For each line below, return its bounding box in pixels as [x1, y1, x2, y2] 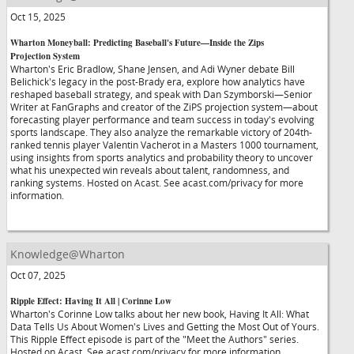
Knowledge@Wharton [10, 247, 125, 262]
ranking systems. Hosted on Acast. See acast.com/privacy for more [10, 176, 303, 189]
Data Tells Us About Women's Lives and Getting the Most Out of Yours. [10, 320, 319, 333]
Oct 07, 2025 [10, 269, 66, 281]
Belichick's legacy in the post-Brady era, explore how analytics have [10, 75, 305, 88]
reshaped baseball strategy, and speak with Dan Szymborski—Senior [10, 88, 312, 100]
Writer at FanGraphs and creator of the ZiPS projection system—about [10, 100, 318, 113]
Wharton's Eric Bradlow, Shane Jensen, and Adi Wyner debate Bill [10, 62, 295, 75]
